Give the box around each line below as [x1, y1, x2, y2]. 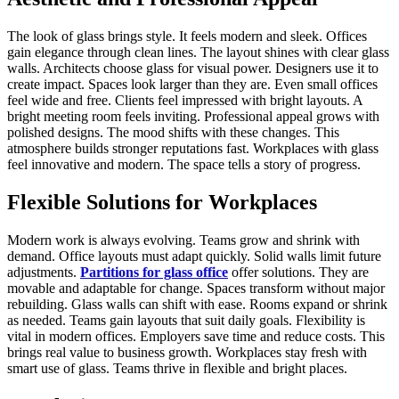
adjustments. [7, 264, 80, 280]
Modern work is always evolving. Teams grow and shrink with [7, 232, 360, 248]
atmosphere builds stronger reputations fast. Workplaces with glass [7, 141, 379, 157]
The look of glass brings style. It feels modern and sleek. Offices [7, 28, 367, 45]
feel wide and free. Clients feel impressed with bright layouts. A [7, 93, 362, 109]
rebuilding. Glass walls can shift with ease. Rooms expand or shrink [7, 296, 387, 312]
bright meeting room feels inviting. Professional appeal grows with [7, 109, 379, 125]
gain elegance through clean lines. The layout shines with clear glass [7, 45, 389, 61]
